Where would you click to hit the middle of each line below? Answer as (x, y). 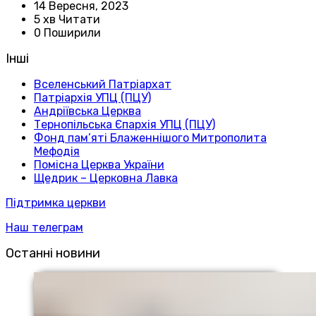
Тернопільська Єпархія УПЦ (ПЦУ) (124, 124)
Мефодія (57, 151)
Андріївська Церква (87, 111)
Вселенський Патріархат (103, 84)
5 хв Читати (67, 19)
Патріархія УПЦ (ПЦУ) (92, 97)
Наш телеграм (44, 227)
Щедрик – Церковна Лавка (106, 178)
